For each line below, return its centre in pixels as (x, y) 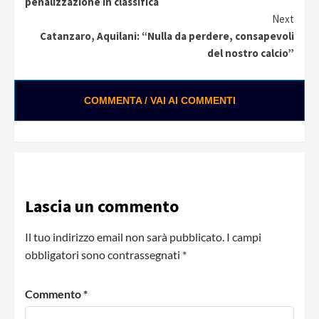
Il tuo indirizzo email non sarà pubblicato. (125, 236)
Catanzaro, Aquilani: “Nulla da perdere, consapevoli (167, 36)
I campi (244, 236)
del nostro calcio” (251, 53)
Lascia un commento (102, 206)
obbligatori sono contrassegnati (104, 254)
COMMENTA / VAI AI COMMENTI (159, 100)
